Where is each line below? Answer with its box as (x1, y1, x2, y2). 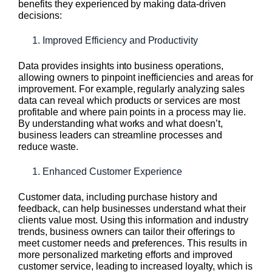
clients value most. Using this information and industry (18, 215, 248, 226)
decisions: (18, 10, 62, 21)
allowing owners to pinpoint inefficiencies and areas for (18, 72, 253, 83)
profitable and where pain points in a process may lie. (18, 107, 246, 118)
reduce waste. (18, 141, 78, 152)
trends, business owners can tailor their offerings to (18, 226, 235, 237)
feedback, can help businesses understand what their (18, 203, 246, 214)
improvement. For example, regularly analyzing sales (18, 84, 245, 95)
